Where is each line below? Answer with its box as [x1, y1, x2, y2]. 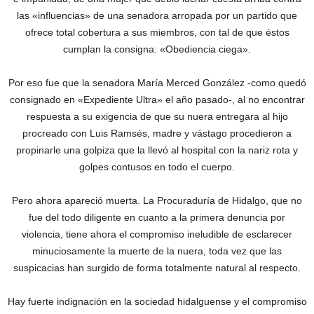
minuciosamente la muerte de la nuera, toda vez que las [32, 245, 282, 257]
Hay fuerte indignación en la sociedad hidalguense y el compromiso [7, 296, 307, 308]
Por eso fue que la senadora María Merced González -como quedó [8, 77, 306, 89]
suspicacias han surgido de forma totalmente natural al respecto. [13, 262, 301, 274]
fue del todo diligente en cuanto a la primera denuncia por [29, 212, 285, 224]
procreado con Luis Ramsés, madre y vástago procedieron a [22, 128, 292, 139]
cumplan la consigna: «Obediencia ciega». [63, 43, 251, 55]
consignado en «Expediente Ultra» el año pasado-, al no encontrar [9, 94, 305, 106]
